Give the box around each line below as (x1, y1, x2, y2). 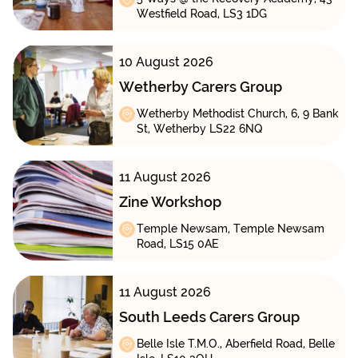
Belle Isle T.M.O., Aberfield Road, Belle (136, 337, 335, 351)
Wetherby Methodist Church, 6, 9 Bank (136, 107, 339, 121)
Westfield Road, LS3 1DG (136, 7, 267, 21)
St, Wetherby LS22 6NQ (136, 122, 263, 136)
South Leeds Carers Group (118, 308, 300, 326)
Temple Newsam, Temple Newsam (136, 222, 324, 236)
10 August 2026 (118, 54, 213, 70)
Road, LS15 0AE (136, 237, 219, 251)
